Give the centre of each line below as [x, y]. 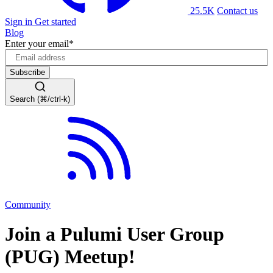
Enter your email [37, 43]
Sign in [20, 21]
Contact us [237, 10]
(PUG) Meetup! [70, 257]
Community [28, 204]
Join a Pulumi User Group [115, 234]
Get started [55, 21]
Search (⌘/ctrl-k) [40, 99]
